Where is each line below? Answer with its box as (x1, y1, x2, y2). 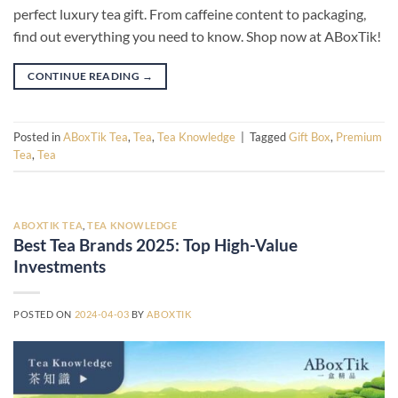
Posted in (13, 129, 63, 144)
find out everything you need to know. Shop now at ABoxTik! (13, 27, 381, 44)
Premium (336, 129, 382, 144)
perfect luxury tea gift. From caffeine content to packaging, (13, 4, 366, 22)
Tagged (250, 129, 289, 144)
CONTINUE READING (28, 68, 142, 83)
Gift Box (289, 129, 330, 144)
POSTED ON (13, 308, 75, 321)
